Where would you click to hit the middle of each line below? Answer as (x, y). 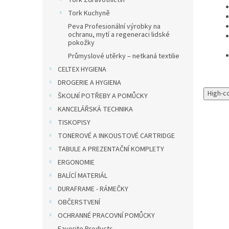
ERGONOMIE (76, 163)
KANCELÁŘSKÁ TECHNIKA (95, 109)
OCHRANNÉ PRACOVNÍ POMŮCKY (106, 216)
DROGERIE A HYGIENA (89, 83)
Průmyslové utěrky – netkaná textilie (124, 56)
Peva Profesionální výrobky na (114, 27)
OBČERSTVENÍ (79, 202)
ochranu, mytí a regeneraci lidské (119, 35)
